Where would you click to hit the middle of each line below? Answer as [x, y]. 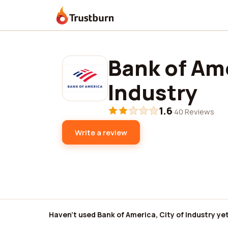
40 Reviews [194, 112]
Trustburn [75, 19]
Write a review [101, 132]
